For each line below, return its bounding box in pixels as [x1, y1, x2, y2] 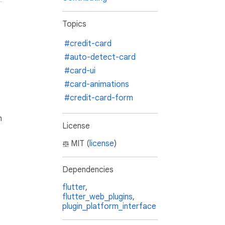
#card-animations [64, 79, 129, 90]
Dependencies [62, 165, 114, 175]
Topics [62, 19, 86, 30]
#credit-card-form [64, 93, 133, 103]
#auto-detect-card [64, 52, 136, 63]
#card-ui [64, 66, 95, 76]
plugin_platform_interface [62, 201, 156, 212]
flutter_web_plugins [62, 192, 133, 202]
